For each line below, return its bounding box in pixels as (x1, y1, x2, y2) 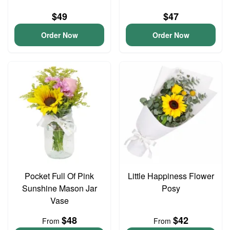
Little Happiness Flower (127, 170, 214, 182)
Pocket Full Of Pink (25, 170, 94, 182)
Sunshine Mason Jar (22, 182, 97, 194)
